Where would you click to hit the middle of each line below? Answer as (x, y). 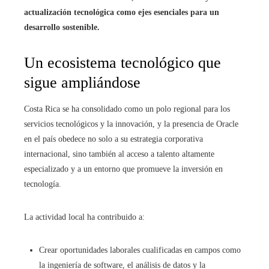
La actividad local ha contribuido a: (84, 217)
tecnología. (43, 184)
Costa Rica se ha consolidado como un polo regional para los (127, 109)
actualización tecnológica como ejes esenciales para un (122, 12)
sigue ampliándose (82, 83)
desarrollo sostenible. (62, 27)
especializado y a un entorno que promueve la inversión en (123, 169)
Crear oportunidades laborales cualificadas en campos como (140, 250)
